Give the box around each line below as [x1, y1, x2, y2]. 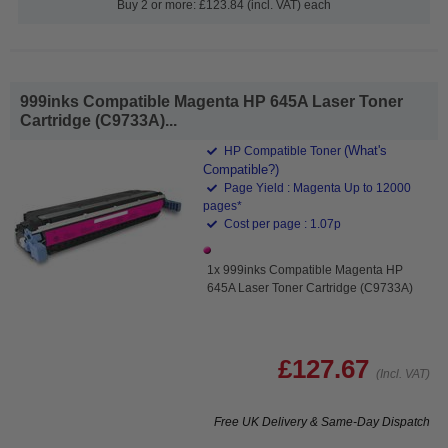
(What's [344, 142, 388, 158]
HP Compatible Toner [221, 143, 345, 158]
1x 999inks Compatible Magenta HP [207, 262, 404, 277]
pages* [203, 198, 243, 213]
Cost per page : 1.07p [221, 216, 342, 231]
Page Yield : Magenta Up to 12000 [221, 180, 412, 195]
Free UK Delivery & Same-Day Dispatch [214, 414, 430, 429]
